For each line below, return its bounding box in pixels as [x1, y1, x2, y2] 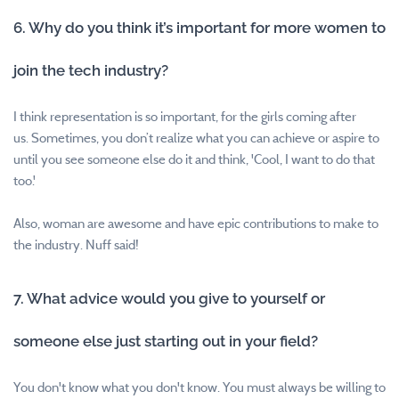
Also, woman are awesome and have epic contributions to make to [13, 215, 379, 232]
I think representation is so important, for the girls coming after [13, 108, 356, 125]
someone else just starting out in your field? [13, 331, 318, 350]
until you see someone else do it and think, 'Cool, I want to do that [13, 151, 375, 167]
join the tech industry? [13, 61, 168, 79]
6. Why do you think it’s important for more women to [13, 18, 386, 37]
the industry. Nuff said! [13, 236, 139, 253]
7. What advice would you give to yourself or [13, 289, 325, 307]
